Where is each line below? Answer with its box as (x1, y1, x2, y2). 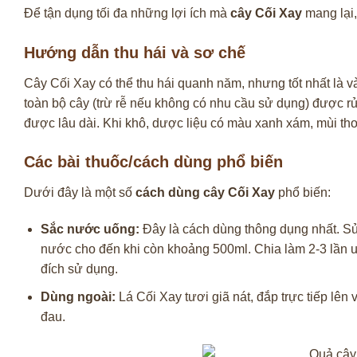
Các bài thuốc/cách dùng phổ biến (24, 153, 283, 171)
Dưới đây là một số (24, 186, 135, 200)
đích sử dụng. (40, 262, 118, 277)
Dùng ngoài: (40, 289, 116, 304)
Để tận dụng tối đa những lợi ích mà (24, 6, 230, 20)
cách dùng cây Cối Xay (135, 186, 275, 200)
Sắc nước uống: (40, 222, 139, 237)
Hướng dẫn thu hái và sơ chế (24, 43, 245, 61)
